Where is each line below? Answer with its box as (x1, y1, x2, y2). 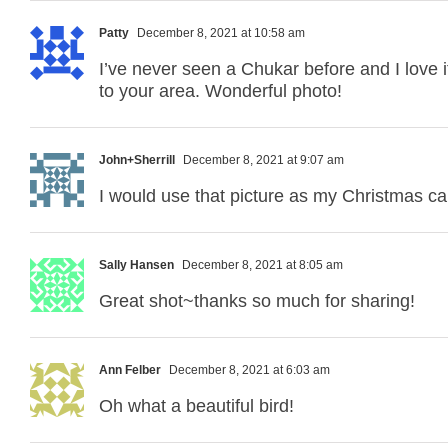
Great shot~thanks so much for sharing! (99, 290, 415, 311)
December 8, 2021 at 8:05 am (179, 257, 343, 272)
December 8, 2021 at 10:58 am (134, 25, 305, 40)
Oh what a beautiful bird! (99, 395, 294, 416)
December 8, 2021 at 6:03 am (166, 362, 330, 377)
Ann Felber (99, 362, 161, 377)
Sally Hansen (99, 257, 174, 272)
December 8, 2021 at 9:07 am (180, 152, 344, 167)
